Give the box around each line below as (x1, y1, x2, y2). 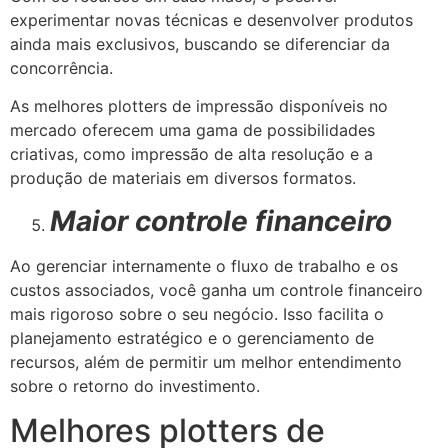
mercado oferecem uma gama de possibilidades (10, 120, 375, 141)
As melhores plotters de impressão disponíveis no (10, 96, 388, 117)
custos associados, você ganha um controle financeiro (10, 279, 423, 300)
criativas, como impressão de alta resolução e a (10, 144, 373, 165)
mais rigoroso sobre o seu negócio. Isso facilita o (10, 303, 384, 324)
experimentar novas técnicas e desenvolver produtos (10, 9, 413, 30)
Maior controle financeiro (50, 203, 392, 238)
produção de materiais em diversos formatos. (10, 168, 356, 189)
